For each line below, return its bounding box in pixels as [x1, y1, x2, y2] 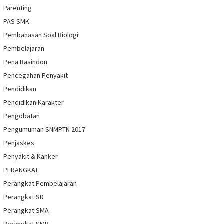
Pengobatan [3, 111, 40, 121]
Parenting [3, 3, 32, 13]
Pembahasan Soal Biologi [3, 30, 78, 40]
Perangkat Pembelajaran [3, 179, 77, 188]
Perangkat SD [3, 192, 44, 202]
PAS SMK [3, 17, 29, 26]
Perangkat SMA [3, 206, 49, 215]
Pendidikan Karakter [3, 98, 64, 107]
